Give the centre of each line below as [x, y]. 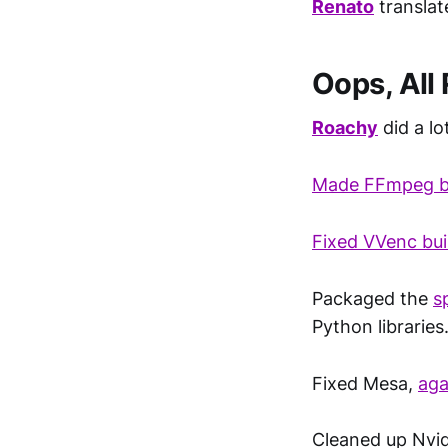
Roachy [345, 128]
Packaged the [372, 298]
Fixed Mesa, [365, 383]
